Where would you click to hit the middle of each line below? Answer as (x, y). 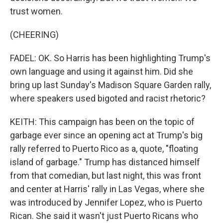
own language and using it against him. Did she (102, 71)
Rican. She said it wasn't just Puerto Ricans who (104, 216)
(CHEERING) (34, 35)
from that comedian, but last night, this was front (106, 175)
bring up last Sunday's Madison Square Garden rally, (111, 85)
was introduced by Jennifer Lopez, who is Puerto (106, 202)
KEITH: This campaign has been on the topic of (102, 122)
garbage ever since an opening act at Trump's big (106, 135)
